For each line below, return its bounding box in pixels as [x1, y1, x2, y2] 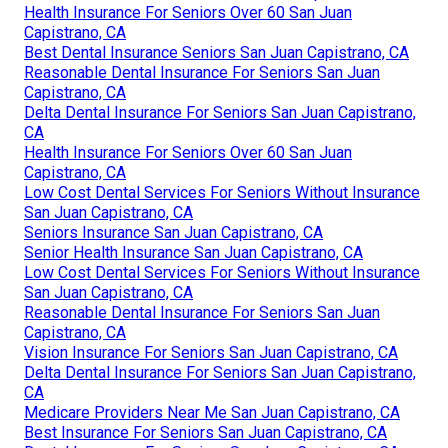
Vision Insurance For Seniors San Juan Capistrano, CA [24, 342, 398, 362]
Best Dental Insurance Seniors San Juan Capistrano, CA [24, 42, 409, 62]
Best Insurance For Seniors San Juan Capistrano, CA [24, 422, 387, 442]
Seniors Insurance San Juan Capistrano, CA [24, 222, 323, 242]
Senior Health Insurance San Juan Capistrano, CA [24, 242, 363, 262]
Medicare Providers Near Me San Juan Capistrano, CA [24, 402, 400, 422]
